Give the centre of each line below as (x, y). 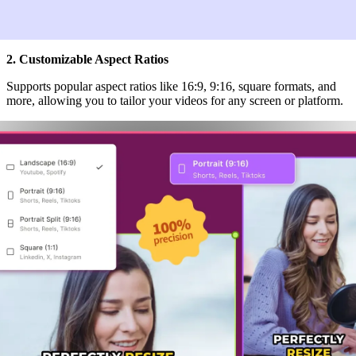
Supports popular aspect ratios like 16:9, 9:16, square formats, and (171, 86)
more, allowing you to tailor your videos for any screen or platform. (175, 100)
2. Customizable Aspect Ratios (87, 59)
